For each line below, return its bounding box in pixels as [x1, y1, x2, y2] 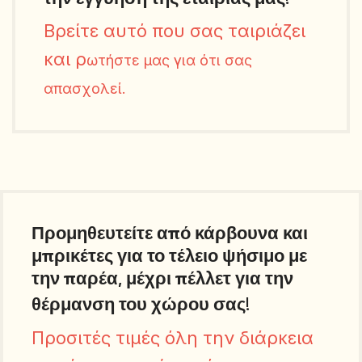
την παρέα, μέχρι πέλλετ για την [32, 266, 294, 289]
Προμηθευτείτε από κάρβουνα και [32, 221, 309, 244]
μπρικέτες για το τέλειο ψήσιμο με [32, 243, 308, 267]
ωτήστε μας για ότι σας [86, 51, 253, 69]
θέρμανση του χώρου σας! [32, 292, 250, 315]
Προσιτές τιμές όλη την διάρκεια [32, 326, 314, 348]
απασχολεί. [44, 79, 127, 97]
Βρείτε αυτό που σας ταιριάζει [44, 19, 306, 41]
